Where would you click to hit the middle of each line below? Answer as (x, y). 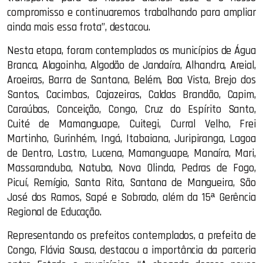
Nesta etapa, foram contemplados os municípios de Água (131, 51)
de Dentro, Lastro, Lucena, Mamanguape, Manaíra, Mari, (131, 154)
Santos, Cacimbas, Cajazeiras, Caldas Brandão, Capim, (131, 95)
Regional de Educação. (54, 212)
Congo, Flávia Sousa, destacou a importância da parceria (131, 250)
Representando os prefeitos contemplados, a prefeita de (131, 236)
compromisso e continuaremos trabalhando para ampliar (131, 13)
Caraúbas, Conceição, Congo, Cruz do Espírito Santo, (131, 109)
